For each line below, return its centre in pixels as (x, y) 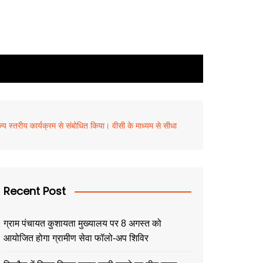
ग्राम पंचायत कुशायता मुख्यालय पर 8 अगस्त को (82, 223)
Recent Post (35, 191)
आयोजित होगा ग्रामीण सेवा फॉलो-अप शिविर (76, 238)
